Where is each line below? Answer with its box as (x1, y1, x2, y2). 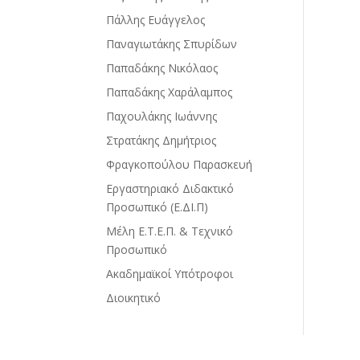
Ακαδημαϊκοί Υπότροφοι (106, 265, 233, 281)
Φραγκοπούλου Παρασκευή (106, 156, 252, 172)
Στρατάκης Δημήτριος (106, 132, 216, 148)
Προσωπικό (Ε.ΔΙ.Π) (106, 198, 208, 215)
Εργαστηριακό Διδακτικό (106, 180, 234, 196)
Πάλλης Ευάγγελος (106, 11, 205, 27)
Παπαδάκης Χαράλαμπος (106, 84, 232, 100)
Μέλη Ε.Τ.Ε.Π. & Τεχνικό (106, 223, 233, 239)
